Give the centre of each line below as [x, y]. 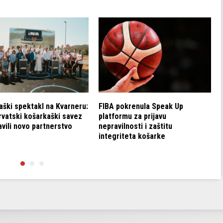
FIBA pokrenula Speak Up [141, 106]
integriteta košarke [132, 136]
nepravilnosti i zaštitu [135, 126]
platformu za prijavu [132, 116]
